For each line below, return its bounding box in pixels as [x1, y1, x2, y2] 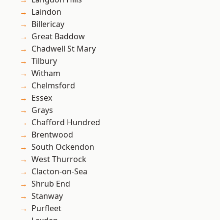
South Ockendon [31, 141, 94, 153]
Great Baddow [31, 31, 85, 42]
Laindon [31, 6, 61, 18]
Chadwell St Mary [31, 43, 96, 55]
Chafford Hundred [31, 117, 100, 128]
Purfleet [31, 203, 61, 214]
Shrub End [31, 178, 70, 190]
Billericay [31, 19, 64, 30]
